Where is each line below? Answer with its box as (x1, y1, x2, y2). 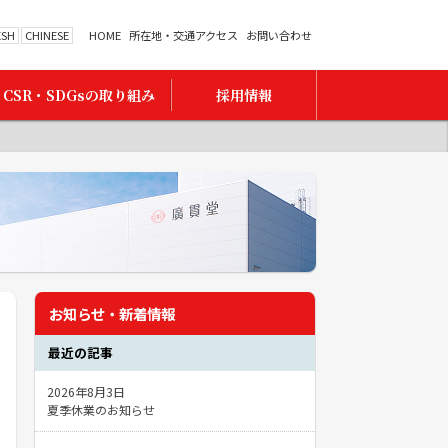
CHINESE (25, 26, 69, 43)
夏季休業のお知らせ (47, 401, 155, 419)
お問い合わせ (246, 26, 312, 43)
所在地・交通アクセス (129, 26, 238, 43)
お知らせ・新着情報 (49, 302, 176, 324)
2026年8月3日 (47, 383, 125, 401)
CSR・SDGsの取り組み (3, 85, 156, 105)
